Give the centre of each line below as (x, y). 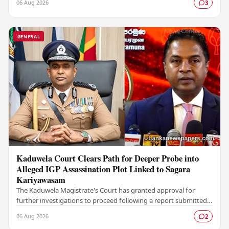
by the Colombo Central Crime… (65, 211)
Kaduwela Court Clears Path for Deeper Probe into (108, 158)
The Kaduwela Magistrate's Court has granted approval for (106, 190)
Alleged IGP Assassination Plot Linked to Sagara (104, 169)
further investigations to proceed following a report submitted (112, 201)
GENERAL (29, 36)
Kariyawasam (41, 180)
